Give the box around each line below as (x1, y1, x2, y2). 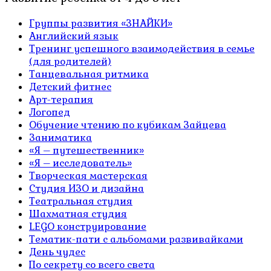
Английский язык (29, 30, 119, 43)
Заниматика (29, 131, 92, 145)
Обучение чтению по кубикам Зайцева (29, 119, 226, 132)
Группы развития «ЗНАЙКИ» (29, 17, 172, 30)
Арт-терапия (29, 93, 93, 106)
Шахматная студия (29, 207, 127, 221)
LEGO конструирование (29, 220, 146, 233)
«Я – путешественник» (29, 144, 144, 157)
